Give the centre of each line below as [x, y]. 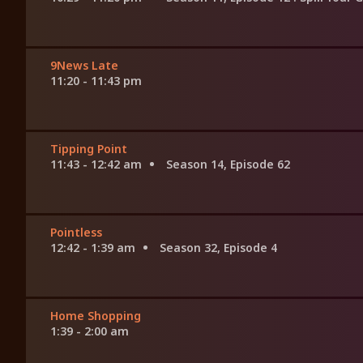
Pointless [76, 233]
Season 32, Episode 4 [218, 248]
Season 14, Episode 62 [228, 164]
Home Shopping [96, 316]
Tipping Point [89, 149]
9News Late [84, 66]
